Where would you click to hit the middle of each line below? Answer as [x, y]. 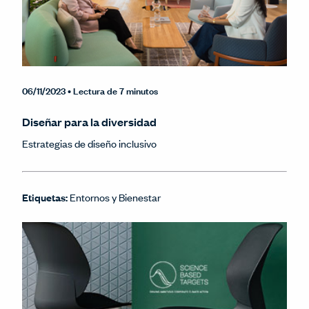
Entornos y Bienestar [115, 197]
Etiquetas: [46, 197]
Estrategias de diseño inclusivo [89, 143]
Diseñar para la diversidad [89, 121]
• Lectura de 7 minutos [113, 90]
